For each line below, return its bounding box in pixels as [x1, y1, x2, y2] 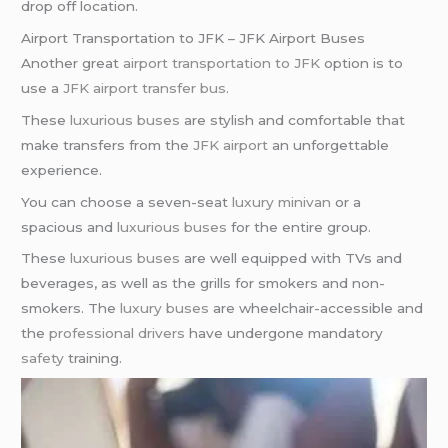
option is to [320, 54, 404, 71]
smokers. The [21, 300, 121, 317]
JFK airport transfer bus [63, 79, 227, 96]
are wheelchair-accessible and [209, 300, 424, 317]
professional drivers [49, 325, 186, 342]
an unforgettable [268, 136, 390, 153]
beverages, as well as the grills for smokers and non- [21, 275, 386, 292]
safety [21, 350, 65, 367]
